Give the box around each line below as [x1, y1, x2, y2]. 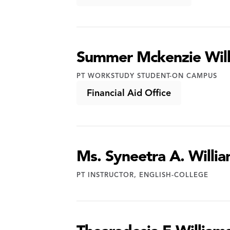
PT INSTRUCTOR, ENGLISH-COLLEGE [76, 171, 209, 179]
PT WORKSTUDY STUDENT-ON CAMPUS [76, 72, 218, 80]
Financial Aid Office [87, 87, 171, 99]
